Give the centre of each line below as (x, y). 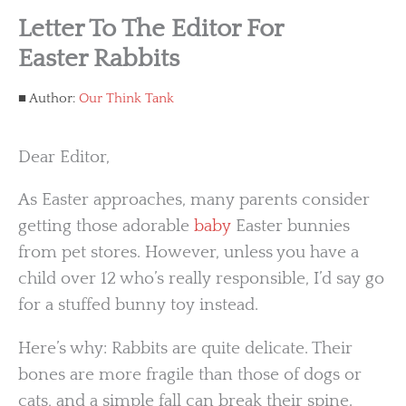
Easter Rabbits (99, 58)
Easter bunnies (290, 227)
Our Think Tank (126, 99)
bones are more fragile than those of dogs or (190, 374)
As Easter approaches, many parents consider (194, 200)
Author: (53, 99)
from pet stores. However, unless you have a (188, 253)
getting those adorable (106, 227)
